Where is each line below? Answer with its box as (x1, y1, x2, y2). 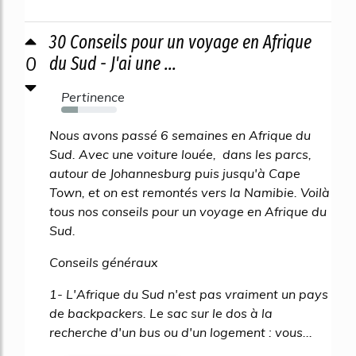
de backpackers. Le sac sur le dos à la (49, 304, 273, 321)
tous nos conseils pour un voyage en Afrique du (49, 203, 327, 219)
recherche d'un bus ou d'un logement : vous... (49, 323, 312, 340)
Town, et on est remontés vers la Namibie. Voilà (49, 184, 330, 200)
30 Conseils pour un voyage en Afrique (49, 30, 311, 53)
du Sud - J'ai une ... (49, 52, 176, 75)
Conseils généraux (49, 253, 158, 270)
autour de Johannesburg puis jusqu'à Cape (49, 164, 300, 181)
